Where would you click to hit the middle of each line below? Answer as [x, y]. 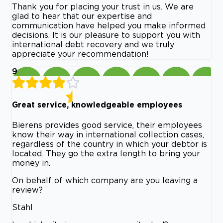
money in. [31, 163]
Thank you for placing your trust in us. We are [103, 7]
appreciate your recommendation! [80, 54]
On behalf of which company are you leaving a [105, 180]
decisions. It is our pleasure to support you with [106, 35]
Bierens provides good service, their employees [107, 125]
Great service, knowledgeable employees [97, 105]
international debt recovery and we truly [93, 45]
